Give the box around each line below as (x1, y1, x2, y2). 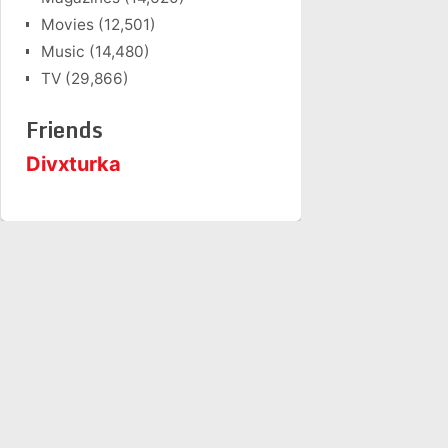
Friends (26, 112, 103, 147)
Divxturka (26, 152, 121, 176)
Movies (41, 15, 94, 34)
